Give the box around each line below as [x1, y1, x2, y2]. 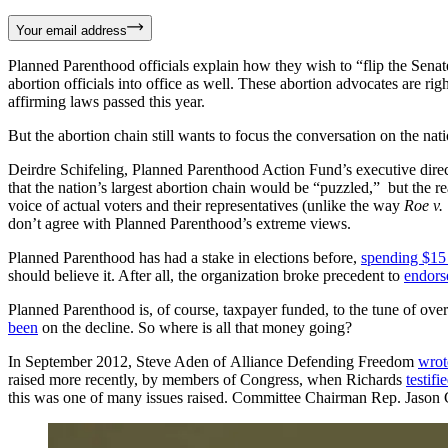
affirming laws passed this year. [8, 92, 205, 110]
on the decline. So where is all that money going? [38, 318, 352, 336]
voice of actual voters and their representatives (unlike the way [8, 196, 404, 214]
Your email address [16, 22, 127, 38]
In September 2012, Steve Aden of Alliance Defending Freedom [8, 352, 418, 370]
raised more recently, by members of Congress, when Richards [8, 370, 406, 388]
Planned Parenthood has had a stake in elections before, [8, 248, 361, 266]
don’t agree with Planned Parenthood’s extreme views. [8, 214, 351, 232]
